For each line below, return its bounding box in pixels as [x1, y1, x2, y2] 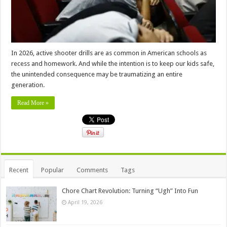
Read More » [17, 99, 49, 107]
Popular [41, 166, 64, 174]
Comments [77, 166, 108, 174]
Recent [9, 166, 29, 174]
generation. [11, 81, 45, 89]
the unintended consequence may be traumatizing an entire [11, 70, 183, 79]
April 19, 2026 [68, 199, 103, 206]
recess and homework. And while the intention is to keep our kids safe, [11, 60, 215, 68]
